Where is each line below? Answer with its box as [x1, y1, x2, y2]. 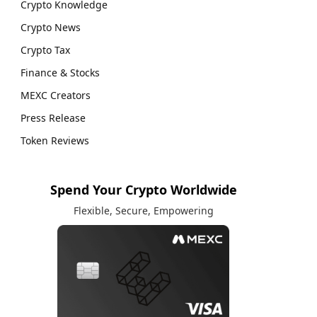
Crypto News [21, 20, 81, 34]
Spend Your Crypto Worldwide [50, 180, 237, 198]
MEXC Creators [21, 88, 91, 102]
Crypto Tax [21, 42, 70, 57]
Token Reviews [21, 133, 89, 147]
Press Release [21, 110, 86, 125]
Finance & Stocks [21, 65, 100, 79]
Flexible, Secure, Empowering [73, 203, 214, 217]
